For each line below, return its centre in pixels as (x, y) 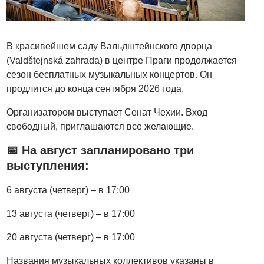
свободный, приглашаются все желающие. (100, 126)
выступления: (48, 165)
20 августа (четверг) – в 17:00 (71, 237)
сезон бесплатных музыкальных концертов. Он (110, 74)
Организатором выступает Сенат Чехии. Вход (107, 112)
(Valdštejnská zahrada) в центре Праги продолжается (122, 60)
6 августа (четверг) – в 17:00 (68, 190)
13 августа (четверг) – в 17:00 (71, 213)
